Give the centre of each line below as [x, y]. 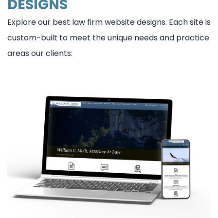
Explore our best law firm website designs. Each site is [109, 22]
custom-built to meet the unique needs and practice [108, 37]
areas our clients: [40, 53]
